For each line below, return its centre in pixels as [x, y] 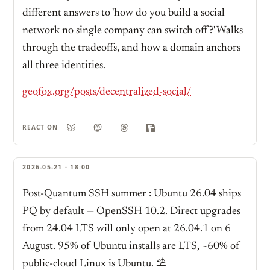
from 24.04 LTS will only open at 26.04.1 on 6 [127, 229]
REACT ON [40, 127]
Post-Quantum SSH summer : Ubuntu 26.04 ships [132, 194]
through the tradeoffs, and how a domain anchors [131, 49]
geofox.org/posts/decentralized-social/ [107, 92]
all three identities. [64, 66]
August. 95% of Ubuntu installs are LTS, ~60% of [131, 246]
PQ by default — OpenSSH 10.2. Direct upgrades [131, 211]
